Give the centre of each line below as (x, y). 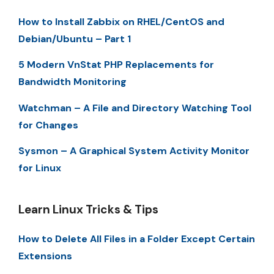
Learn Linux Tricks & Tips (88, 210)
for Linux (40, 168)
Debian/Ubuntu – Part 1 (75, 39)
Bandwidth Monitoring (72, 82)
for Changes (48, 125)
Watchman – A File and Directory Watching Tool (135, 108)
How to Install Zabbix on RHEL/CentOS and (121, 22)
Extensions (45, 256)
